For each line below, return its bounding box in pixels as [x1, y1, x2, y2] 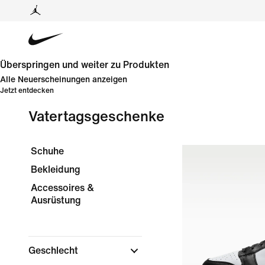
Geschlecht [28, 245, 80, 256]
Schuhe [31, 146, 64, 156]
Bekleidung [31, 164, 80, 174]
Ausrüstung [31, 195, 81, 205]
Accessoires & [31, 183, 94, 193]
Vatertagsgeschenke [28, 109, 164, 124]
